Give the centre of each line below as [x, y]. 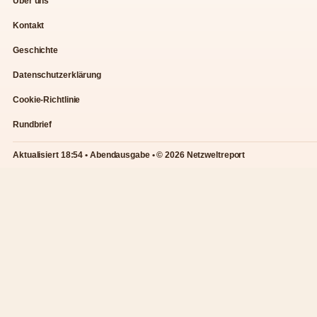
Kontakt [29, 25]
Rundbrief [33, 124]
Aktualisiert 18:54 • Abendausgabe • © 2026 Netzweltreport [129, 155]
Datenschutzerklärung [57, 75]
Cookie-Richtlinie [47, 99]
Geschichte [35, 50]
